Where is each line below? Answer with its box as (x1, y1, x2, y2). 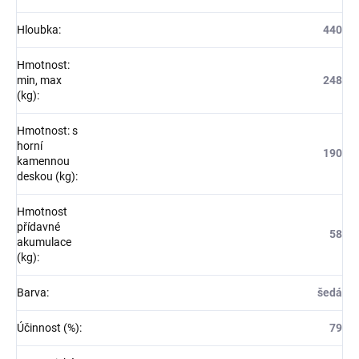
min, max (17, 74, 62, 87)
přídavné (17, 220, 60, 234)
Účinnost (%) (17, 321, 79, 335)
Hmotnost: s (17, 124, 78, 138)
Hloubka (17, 23, 58, 37)
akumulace (17, 236, 71, 249)
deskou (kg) (17, 170, 75, 184)
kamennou (17, 155, 70, 168)
